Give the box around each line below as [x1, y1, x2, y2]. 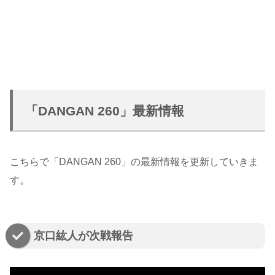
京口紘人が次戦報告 [34, 230, 133, 242]
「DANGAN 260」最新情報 [25, 104, 184, 118]
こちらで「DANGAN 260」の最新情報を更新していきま [10, 157, 258, 168]
